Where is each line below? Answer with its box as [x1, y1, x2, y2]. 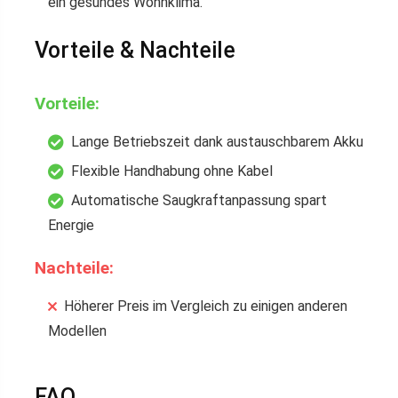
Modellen [48, 322, 107, 339]
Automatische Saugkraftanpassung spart [71, 192, 327, 209]
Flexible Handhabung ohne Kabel [71, 163, 273, 179]
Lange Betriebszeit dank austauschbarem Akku [71, 133, 363, 150]
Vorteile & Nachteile [35, 37, 235, 63]
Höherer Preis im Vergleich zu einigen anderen [64, 298, 347, 314]
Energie [48, 217, 94, 234]
